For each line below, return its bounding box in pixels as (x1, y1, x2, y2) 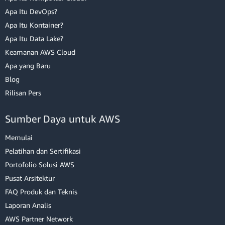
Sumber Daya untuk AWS (5, 113, 120, 125)
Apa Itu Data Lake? (5, 34, 63, 43)
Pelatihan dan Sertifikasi (5, 146, 81, 155)
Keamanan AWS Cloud (5, 47, 75, 56)
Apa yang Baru (5, 61, 51, 70)
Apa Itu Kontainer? (5, 20, 63, 29)
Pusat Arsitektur (5, 173, 55, 182)
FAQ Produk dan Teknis (5, 187, 77, 196)
